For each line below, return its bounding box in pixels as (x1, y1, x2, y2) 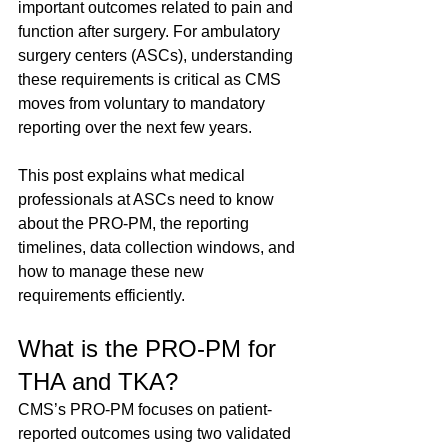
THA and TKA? (18, 368, 178, 395)
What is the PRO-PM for (18, 335, 283, 362)
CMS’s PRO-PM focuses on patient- (18, 401, 272, 418)
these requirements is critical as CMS (18, 71, 285, 88)
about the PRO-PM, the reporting (18, 215, 253, 232)
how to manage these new (18, 263, 208, 280)
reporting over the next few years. (18, 119, 252, 136)
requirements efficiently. (18, 287, 185, 304)
